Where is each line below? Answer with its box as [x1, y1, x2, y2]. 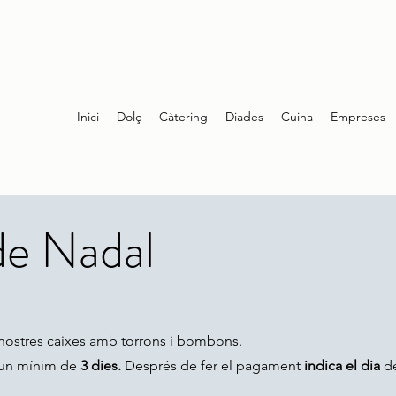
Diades [225, 109, 263, 125]
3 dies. [80, 356, 121, 374]
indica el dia [304, 356, 380, 374]
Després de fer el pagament [121, 356, 304, 374]
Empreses [331, 109, 385, 125]
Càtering [159, 109, 208, 125]
